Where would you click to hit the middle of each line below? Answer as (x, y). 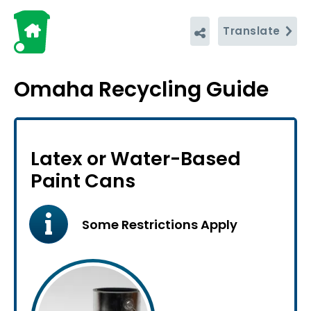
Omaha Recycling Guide (141, 90)
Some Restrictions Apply (160, 225)
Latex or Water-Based (136, 159)
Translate (253, 31)
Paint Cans (83, 181)
